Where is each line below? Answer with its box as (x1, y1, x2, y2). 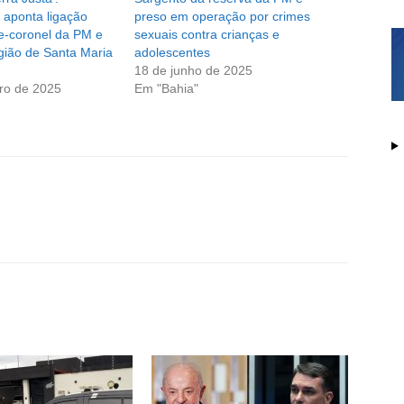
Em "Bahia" (134, 81, 199, 96)
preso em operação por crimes (134, 9, 311, 24)
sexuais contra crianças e (134, 27, 280, 42)
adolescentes (134, 45, 211, 60)
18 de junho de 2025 (134, 63, 253, 78)
